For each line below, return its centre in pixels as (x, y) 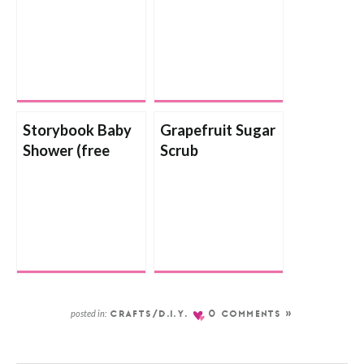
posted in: (89, 314)
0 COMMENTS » (251, 315)
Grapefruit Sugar (218, 130)
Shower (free (66, 150)
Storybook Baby (77, 130)
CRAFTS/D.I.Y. (149, 315)
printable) (55, 171)
